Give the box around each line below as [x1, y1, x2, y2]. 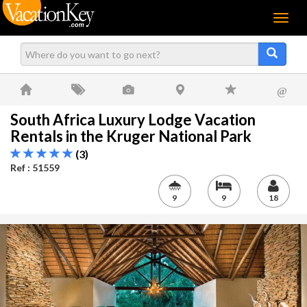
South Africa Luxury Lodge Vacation [10, 110, 256, 129]
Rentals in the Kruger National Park [10, 127, 257, 145]
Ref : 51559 [10, 162, 60, 173]
